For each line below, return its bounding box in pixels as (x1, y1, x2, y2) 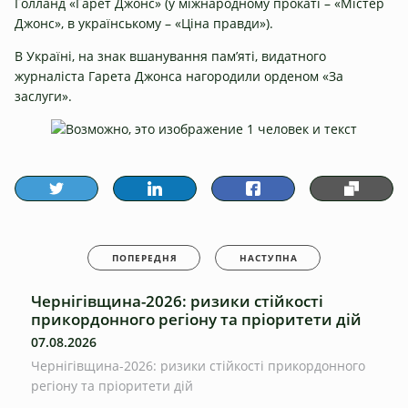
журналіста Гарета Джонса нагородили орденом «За (15, 66, 343, 85)
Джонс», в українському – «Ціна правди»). (15, 14, 273, 32)
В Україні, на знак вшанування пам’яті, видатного (15, 46, 326, 65)
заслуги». (15, 87, 72, 105)
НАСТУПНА (240, 250, 298, 264)
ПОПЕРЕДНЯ (112, 250, 178, 264)
